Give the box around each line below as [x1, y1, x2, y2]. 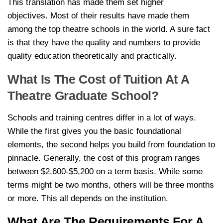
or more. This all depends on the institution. [7, 193, 168, 203]
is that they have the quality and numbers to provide [7, 37, 200, 47]
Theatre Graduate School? [7, 88, 159, 103]
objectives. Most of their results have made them [7, 10, 189, 20]
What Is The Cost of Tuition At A [7, 72, 189, 86]
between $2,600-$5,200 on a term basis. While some [7, 166, 203, 176]
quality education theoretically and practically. [7, 51, 177, 61]
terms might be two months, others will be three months [7, 180, 214, 190]
